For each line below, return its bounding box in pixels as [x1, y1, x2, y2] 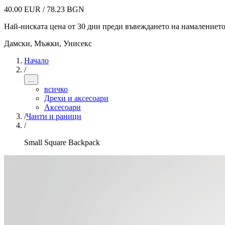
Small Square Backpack [24, 138, 100, 147]
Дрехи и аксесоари [44, 94, 108, 102]
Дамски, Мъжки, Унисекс [4, 39, 92, 48]
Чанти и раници [26, 112, 81, 121]
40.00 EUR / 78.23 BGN [4, 5, 84, 14]
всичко [44, 85, 68, 93]
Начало [24, 56, 49, 65]
